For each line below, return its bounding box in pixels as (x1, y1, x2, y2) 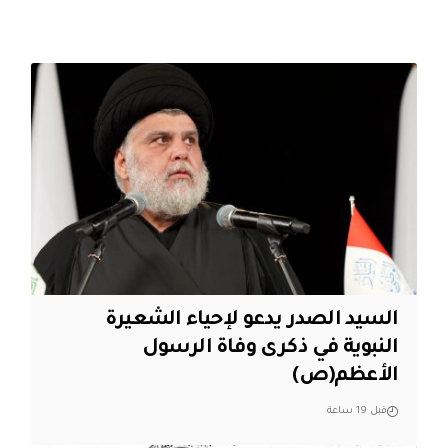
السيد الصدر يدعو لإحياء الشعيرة (105, 309, 399, 332)
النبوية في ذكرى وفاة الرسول (141, 337, 399, 360)
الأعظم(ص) (292, 365, 399, 388)
